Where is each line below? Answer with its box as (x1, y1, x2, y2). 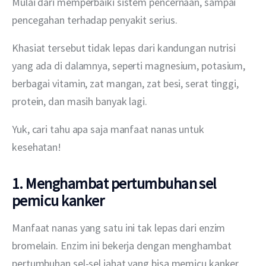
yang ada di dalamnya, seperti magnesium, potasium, (12, 58, 248, 72)
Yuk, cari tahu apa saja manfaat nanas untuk (12, 122, 207, 136)
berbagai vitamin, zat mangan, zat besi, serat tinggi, (12, 76, 241, 90)
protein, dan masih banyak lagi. (12, 94, 147, 108)
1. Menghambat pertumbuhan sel (12, 173, 217, 193)
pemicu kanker (12, 190, 104, 210)
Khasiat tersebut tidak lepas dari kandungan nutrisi (12, 40, 238, 55)
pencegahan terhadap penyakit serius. (12, 12, 178, 27)
